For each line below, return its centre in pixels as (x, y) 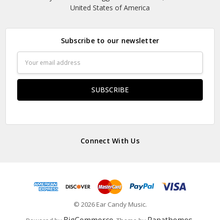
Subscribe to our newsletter (110, 40)
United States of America (110, 8)
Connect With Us (110, 141)
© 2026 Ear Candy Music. (110, 204)
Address (30, 67)
